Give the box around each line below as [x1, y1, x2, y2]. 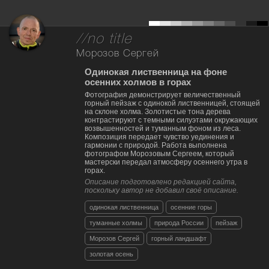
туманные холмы [89, 219, 142, 226]
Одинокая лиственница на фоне [85, 66, 227, 77]
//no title [76, 32, 131, 46]
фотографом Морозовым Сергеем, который [85, 149, 234, 158]
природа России [154, 219, 204, 226]
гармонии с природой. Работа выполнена [85, 141, 227, 150]
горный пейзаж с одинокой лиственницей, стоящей [85, 98, 260, 107]
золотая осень [89, 250, 133, 258]
